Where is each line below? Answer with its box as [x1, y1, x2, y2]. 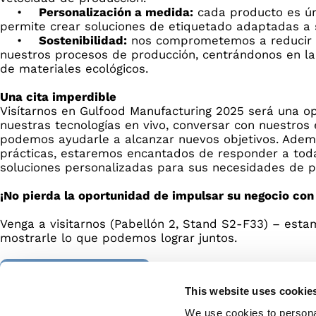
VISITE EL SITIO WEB [14, 267, 136, 281]
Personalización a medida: [39, 5, 193, 19]
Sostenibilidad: [39, 33, 127, 47]
